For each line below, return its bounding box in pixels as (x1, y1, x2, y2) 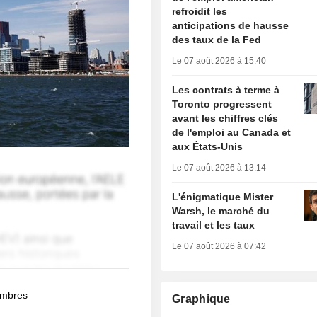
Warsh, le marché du (172, 205, 270, 217)
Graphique (172, 293, 231, 306)
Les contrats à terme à (172, 84, 280, 96)
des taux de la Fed (172, 34, 262, 46)
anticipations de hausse (172, 20, 289, 32)
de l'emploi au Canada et (172, 127, 292, 139)
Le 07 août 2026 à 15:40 (172, 56, 267, 67)
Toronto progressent (172, 98, 272, 110)
